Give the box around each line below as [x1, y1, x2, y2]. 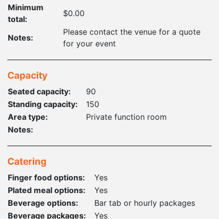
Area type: [8, 111, 48, 122]
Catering [7, 155, 46, 167]
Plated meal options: [8, 185, 86, 195]
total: [8, 14, 27, 24]
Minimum [8, 2, 44, 12]
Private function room [86, 111, 167, 122]
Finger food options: [8, 172, 85, 182]
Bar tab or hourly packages [94, 197, 195, 208]
